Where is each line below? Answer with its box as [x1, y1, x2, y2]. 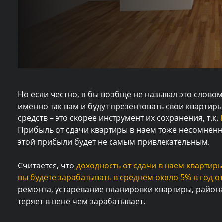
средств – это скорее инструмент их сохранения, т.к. [18, 112, 220, 124]
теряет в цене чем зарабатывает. [18, 196, 145, 207]
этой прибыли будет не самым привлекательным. [18, 136, 210, 148]
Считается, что [18, 160, 76, 171]
